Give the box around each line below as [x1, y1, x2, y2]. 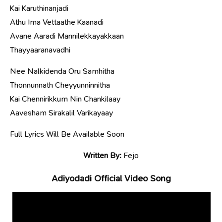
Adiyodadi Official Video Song [51, 172, 171, 184]
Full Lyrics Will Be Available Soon [10, 128, 124, 139]
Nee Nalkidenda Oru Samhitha [10, 65, 114, 76]
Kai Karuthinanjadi [10, 2, 68, 13]
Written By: [83, 150, 121, 161]
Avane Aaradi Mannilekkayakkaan [10, 30, 124, 41]
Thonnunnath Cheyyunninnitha [10, 79, 110, 90]
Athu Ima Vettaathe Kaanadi [10, 16, 104, 27]
